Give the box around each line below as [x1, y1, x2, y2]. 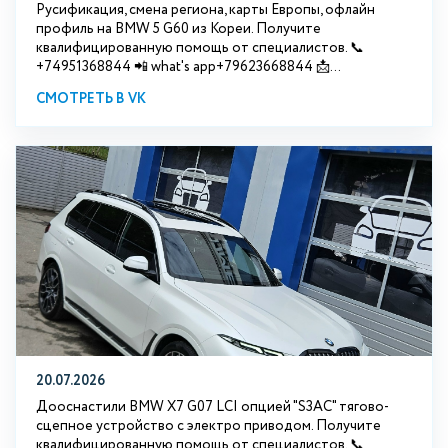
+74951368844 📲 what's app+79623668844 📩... [36, 57, 341, 77]
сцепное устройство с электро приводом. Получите [36, 416, 381, 436]
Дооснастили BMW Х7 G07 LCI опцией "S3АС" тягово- [36, 397, 389, 417]
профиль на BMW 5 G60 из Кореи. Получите [36, 19, 321, 39]
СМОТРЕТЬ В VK [36, 89, 146, 109]
